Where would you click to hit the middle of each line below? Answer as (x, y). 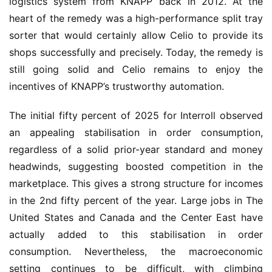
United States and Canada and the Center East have (136, 217)
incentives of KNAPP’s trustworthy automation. (117, 86)
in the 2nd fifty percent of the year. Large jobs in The (136, 200)
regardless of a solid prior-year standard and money (136, 149)
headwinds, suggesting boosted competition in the (136, 166)
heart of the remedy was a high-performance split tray (136, 18)
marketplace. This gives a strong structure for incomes (136, 183)
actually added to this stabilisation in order (136, 234)
